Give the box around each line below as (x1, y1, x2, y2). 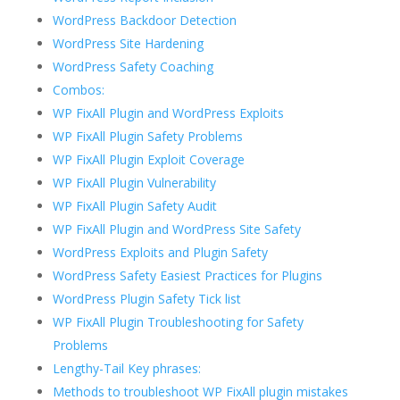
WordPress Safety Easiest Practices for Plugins (52, 267, 322, 285)
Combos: (52, 81, 104, 99)
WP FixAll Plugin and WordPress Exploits (52, 104, 284, 122)
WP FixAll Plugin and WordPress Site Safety (52, 221, 301, 238)
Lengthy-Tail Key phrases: (52, 360, 201, 378)
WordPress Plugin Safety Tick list (52, 290, 241, 308)
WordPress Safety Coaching (52, 58, 213, 76)
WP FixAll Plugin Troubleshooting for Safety (52, 313, 304, 331)
